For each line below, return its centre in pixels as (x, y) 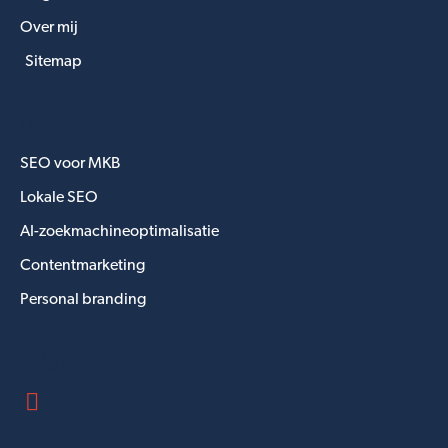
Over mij (49, 28)
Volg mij (53, 361)
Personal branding (83, 300)
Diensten (55, 123)
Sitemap (53, 62)
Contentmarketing (82, 266)
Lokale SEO (59, 198)
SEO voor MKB (70, 164)
